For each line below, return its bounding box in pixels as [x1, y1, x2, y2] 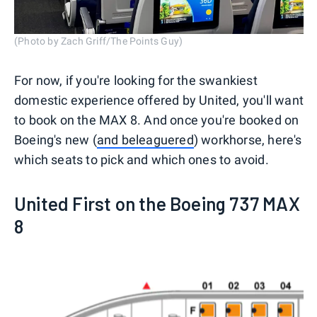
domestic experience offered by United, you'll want [14, 93, 304, 108]
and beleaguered [96, 132, 194, 148]
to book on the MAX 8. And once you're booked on [14, 113, 299, 128]
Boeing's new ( [14, 132, 97, 148]
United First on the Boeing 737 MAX [14, 192, 300, 215]
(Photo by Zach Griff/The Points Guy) [14, 35, 183, 47]
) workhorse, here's [193, 132, 302, 148]
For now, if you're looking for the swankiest [14, 73, 258, 88]
